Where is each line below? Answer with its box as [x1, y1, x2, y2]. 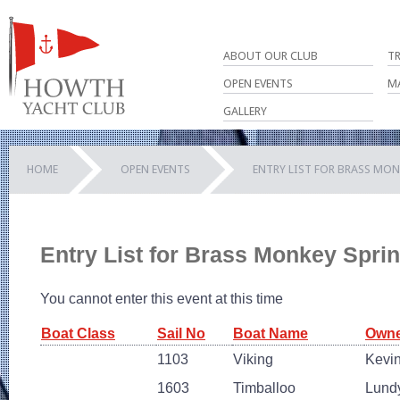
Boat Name [233, 325, 308, 341]
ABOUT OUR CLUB [223, 49, 318, 62]
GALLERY [223, 104, 267, 118]
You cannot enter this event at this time [40, 290, 283, 306]
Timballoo [233, 379, 296, 396]
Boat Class [41, 325, 115, 341]
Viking [233, 351, 273, 367]
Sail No [157, 325, 205, 341]
